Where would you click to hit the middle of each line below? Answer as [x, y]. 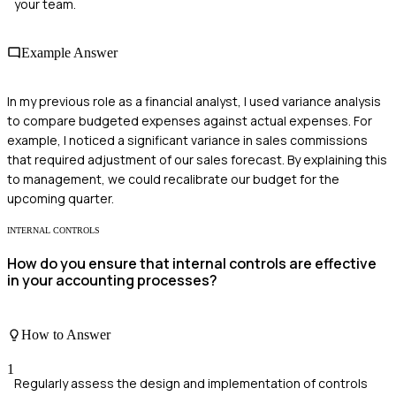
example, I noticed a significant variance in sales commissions [187, 141]
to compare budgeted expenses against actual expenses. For [190, 121]
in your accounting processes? [112, 281]
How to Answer [66, 334]
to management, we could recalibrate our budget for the [173, 179]
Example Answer [69, 52]
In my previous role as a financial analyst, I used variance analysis [194, 102]
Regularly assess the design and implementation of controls [191, 384]
